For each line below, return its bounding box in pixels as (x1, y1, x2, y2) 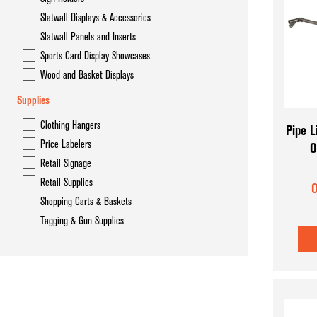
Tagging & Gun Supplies (40, 214, 124, 227)
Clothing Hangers (40, 119, 100, 132)
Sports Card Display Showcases (40, 50, 150, 62)
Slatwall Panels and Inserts (40, 30, 136, 43)
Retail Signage (40, 157, 91, 170)
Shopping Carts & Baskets (40, 195, 132, 208)
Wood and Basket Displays (40, 69, 134, 81)
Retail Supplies (40, 176, 93, 189)
